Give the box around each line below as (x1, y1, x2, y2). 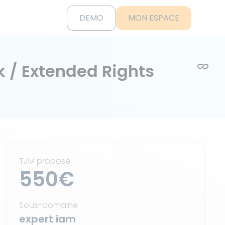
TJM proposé (19, 155, 71, 167)
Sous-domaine (19, 199, 78, 211)
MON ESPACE (128, 12, 179, 24)
